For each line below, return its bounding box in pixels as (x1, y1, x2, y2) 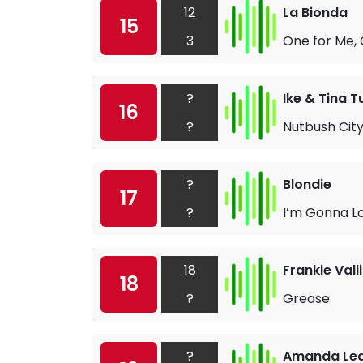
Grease (283, 288, 330, 308)
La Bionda (283, 2, 348, 22)
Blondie (283, 174, 331, 194)
